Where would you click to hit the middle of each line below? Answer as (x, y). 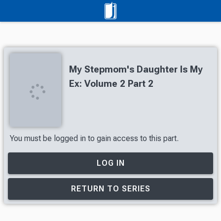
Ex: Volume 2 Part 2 (111, 84)
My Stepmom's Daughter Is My (136, 69)
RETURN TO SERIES (110, 189)
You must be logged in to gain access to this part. (94, 138)
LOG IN (110, 163)
